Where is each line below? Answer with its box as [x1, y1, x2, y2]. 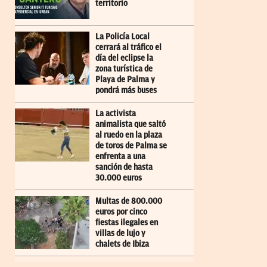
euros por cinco [95, 207, 147, 216]
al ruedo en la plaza [95, 130, 162, 139]
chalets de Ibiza [95, 239, 149, 249]
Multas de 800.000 [95, 196, 162, 206]
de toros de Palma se [95, 141, 167, 150]
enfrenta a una [95, 151, 145, 161]
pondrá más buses [95, 85, 157, 95]
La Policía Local [95, 32, 150, 41]
